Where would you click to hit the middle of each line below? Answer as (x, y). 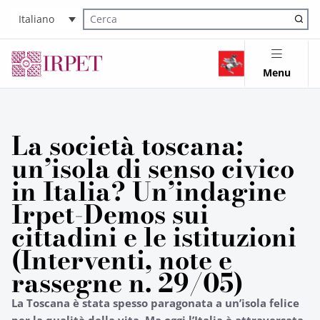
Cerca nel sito (111, 27)
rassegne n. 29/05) (127, 283)
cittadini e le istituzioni (154, 237)
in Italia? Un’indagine (149, 191)
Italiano (36, 19)
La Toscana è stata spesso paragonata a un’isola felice (155, 303)
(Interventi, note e (122, 260)
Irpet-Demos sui (110, 214)
